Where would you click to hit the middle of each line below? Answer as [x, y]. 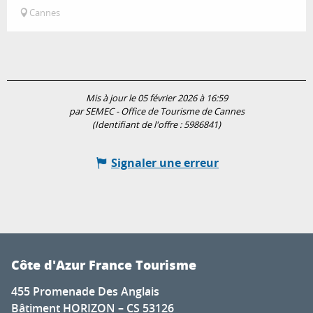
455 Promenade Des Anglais [85, 292]
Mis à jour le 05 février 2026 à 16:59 [156, 99]
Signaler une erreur [165, 163]
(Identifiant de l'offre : [138, 125]
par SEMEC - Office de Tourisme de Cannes [156, 112]
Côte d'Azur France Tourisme [104, 265]
